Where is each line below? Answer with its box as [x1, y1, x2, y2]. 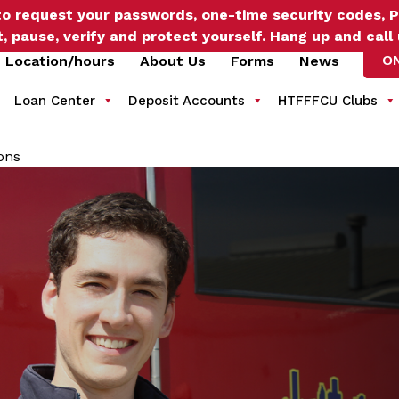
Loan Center [13, 93, 95, 109]
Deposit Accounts [127, 93, 245, 109]
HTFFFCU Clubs [277, 93, 378, 109]
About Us [140, 52, 207, 69]
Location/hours [5, 52, 116, 69]
